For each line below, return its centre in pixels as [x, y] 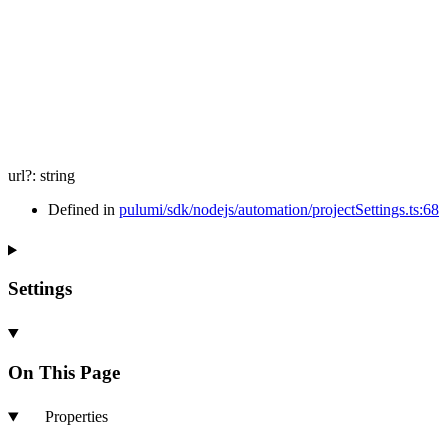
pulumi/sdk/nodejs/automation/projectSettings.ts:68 [279, 210]
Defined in [83, 210]
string [57, 176]
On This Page [64, 372]
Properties [76, 417]
